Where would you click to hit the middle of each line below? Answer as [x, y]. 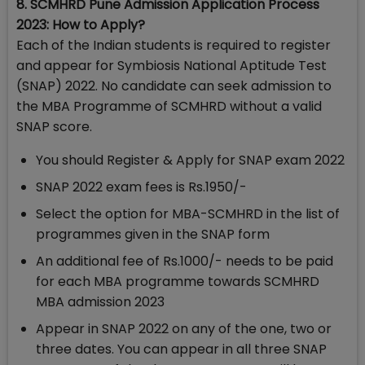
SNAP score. [54, 127]
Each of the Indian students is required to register [174, 46]
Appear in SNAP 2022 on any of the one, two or [184, 329]
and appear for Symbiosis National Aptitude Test [172, 66]
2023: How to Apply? [81, 25]
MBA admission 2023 [100, 302]
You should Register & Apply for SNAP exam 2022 [190, 161]
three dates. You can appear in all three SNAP [181, 350]
